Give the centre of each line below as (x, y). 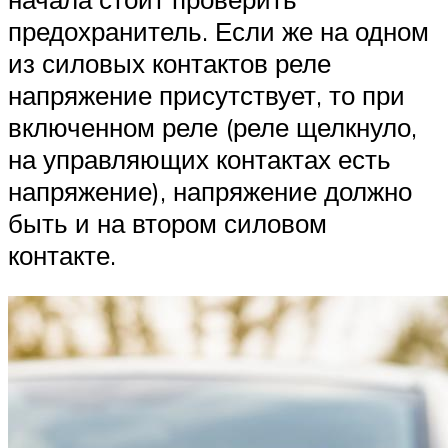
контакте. (62, 254)
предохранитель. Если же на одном (218, 30)
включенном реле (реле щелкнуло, (212, 126)
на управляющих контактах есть (199, 158)
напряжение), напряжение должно (210, 190)
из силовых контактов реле (169, 62)
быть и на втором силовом (167, 222)
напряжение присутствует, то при (206, 94)
